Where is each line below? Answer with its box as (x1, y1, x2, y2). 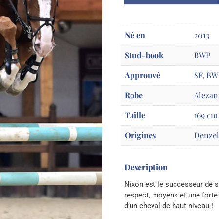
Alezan (194, 90, 218, 101)
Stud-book (125, 50, 163, 61)
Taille (125, 110, 145, 121)
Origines (125, 130, 156, 141)
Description (124, 162, 168, 173)
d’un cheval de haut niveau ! (124, 201, 213, 211)
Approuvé (125, 70, 160, 81)
